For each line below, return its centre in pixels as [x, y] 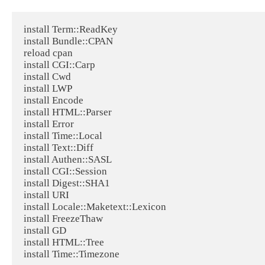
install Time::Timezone [72, 254]
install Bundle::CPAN [68, 41]
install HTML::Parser [68, 112]
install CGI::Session [65, 172]
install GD [45, 231]
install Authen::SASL [68, 160]
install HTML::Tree [64, 243]
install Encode [54, 101]
